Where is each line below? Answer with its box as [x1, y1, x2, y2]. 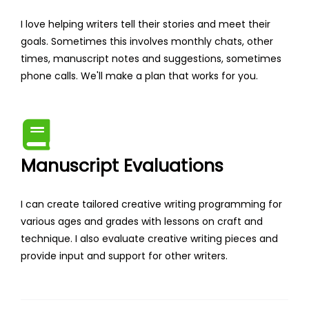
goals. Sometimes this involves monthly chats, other [21, 34, 273, 49]
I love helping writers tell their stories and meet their [21, 17, 270, 32]
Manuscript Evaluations [21, 154, 223, 179]
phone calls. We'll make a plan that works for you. [21, 69, 258, 83]
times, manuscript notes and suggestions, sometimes [21, 52, 281, 66]
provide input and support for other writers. [21, 249, 228, 263]
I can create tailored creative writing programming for [21, 197, 282, 212]
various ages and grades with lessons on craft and [21, 215, 263, 229]
